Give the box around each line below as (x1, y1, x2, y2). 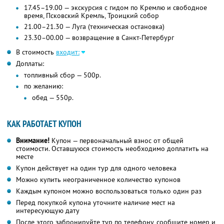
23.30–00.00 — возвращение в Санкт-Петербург (24, 33, 174, 42)
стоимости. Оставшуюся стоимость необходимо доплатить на (16, 144, 208, 153)
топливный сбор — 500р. (24, 70, 101, 80)
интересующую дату (16, 206, 79, 215)
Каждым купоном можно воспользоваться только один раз (16, 186, 201, 196)
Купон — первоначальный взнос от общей (49, 136, 183, 145)
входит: (56, 47, 79, 57)
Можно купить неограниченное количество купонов (16, 175, 180, 184)
